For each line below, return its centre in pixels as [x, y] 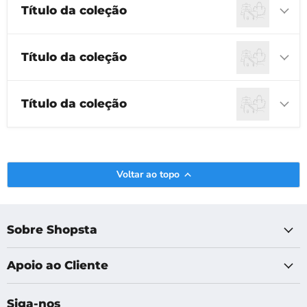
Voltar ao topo [148, 174]
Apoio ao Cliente [58, 265]
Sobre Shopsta [52, 230]
